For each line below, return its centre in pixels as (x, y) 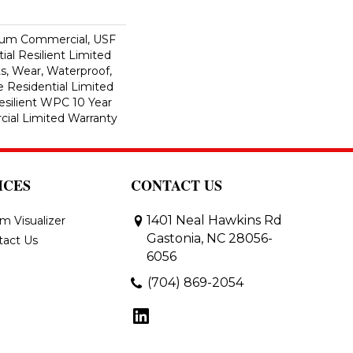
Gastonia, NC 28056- (210, 238)
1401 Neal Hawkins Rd (214, 220)
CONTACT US (176, 185)
